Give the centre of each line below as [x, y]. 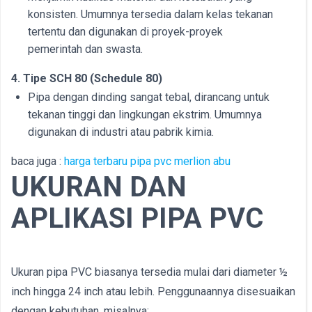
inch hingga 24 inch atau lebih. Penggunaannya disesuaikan [153, 291]
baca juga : [38, 161]
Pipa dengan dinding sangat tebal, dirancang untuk [149, 97]
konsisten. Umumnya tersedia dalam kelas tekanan [150, 14]
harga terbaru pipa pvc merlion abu [147, 161]
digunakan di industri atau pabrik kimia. [121, 132]
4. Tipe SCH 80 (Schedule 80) [87, 78]
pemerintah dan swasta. [85, 49]
